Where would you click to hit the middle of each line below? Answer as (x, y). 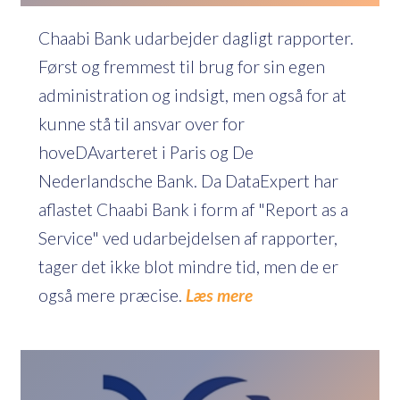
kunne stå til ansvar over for (142, 123)
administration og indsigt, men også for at (192, 95)
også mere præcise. (112, 295)
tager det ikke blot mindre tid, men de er (188, 266)
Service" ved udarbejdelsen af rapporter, (188, 237)
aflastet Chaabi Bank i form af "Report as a (193, 209)
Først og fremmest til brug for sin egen (182, 66)
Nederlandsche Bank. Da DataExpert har (188, 180)
